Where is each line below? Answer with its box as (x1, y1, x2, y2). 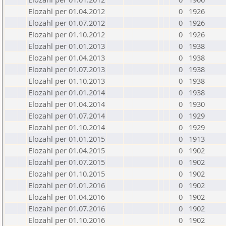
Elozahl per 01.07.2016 (28, 203, 105, 213)
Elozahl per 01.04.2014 (28, 99, 105, 109)
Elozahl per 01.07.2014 (28, 110, 105, 121)
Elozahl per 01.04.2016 (28, 192, 105, 202)
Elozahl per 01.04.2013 (28, 52, 105, 63)
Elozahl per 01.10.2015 (28, 168, 105, 179)
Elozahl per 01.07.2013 (28, 64, 105, 74)
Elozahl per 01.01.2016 (28, 180, 105, 190)
